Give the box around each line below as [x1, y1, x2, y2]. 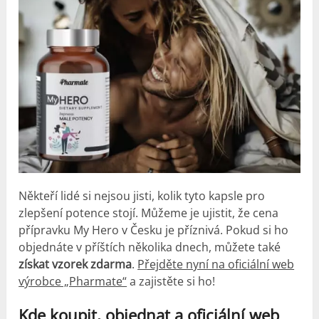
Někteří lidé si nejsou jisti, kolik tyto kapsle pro [19, 188, 266, 204]
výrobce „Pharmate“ [19, 273, 127, 290]
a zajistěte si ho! [127, 273, 216, 290]
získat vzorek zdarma [19, 256, 132, 273]
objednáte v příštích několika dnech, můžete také [19, 239, 281, 256]
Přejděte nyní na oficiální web [137, 256, 295, 273]
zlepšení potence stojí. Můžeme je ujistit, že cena [19, 205, 279, 221]
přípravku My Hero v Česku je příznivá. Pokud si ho [19, 222, 289, 239]
